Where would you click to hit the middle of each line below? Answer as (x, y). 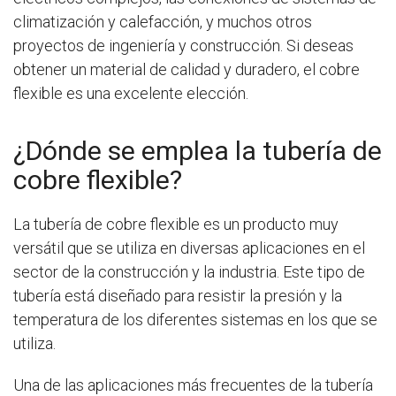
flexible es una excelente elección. (131, 93)
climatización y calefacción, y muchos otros (163, 22)
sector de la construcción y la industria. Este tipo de (189, 272)
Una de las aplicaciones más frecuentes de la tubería (193, 385)
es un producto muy (271, 224)
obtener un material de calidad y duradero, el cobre (187, 69)
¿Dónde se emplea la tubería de (198, 151)
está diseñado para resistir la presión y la (203, 296)
